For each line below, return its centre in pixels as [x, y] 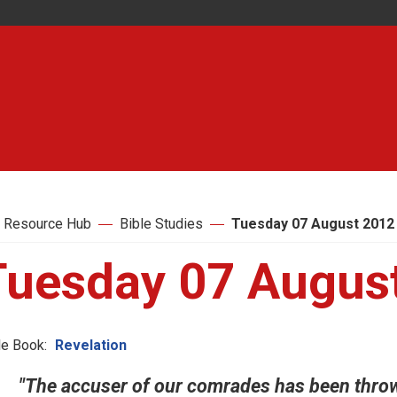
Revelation [91, 345]
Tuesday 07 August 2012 [313, 224]
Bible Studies [161, 224]
